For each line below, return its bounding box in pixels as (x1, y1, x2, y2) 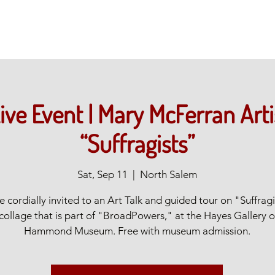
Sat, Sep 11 (77, 168, 128, 180)
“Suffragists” (79, 128, 195, 158)
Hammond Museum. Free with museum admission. (23, 225, 250, 237)
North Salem (139, 168, 197, 180)
